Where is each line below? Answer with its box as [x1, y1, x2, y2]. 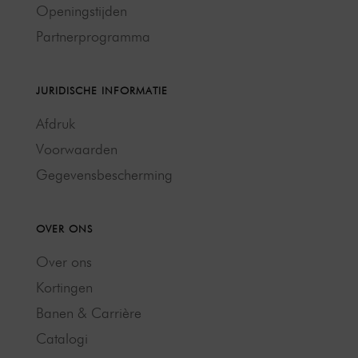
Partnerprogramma [36, 28, 150, 46]
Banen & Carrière [36, 304, 141, 322]
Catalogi [36, 330, 88, 348]
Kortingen [36, 279, 93, 296]
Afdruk [36, 115, 75, 133]
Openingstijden [36, 2, 127, 20]
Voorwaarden [36, 141, 117, 158]
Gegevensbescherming [36, 166, 173, 184]
